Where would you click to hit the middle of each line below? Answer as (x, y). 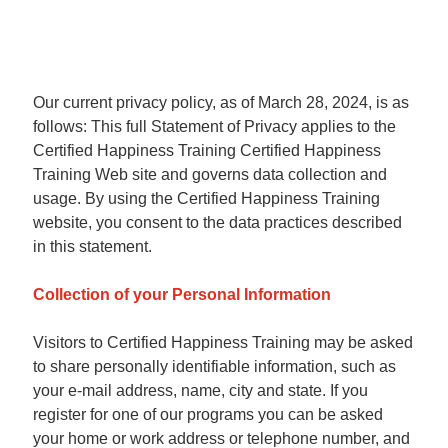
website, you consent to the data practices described (217, 222)
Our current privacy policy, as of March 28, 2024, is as (221, 102)
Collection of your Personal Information (182, 294)
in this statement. (92, 246)
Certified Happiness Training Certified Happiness (207, 150)
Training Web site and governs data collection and (210, 174)
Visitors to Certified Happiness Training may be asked (223, 342)
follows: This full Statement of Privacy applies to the (214, 126)
